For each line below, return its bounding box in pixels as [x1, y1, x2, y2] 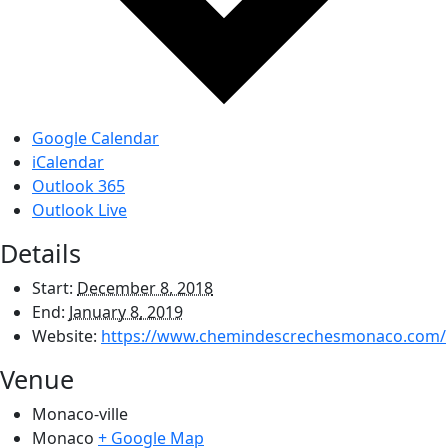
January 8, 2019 [69, 300, 183, 323]
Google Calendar [32, 126, 159, 149]
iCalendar [32, 150, 104, 173]
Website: [32, 324, 97, 347]
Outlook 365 [32, 174, 125, 197]
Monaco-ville [32, 402, 128, 425]
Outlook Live [32, 198, 127, 221]
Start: [32, 276, 73, 299]
